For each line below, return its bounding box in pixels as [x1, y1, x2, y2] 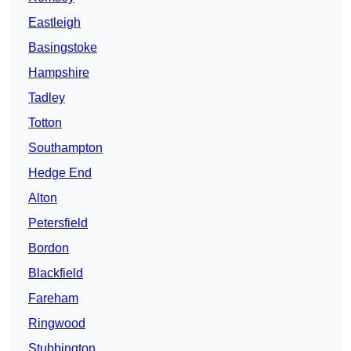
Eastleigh [28, 16, 81, 30]
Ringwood [28, 317, 85, 331]
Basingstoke [28, 41, 97, 55]
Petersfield [28, 216, 88, 230]
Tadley [28, 91, 65, 105]
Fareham [28, 291, 78, 306]
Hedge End [28, 166, 92, 180]
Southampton [28, 141, 103, 155]
